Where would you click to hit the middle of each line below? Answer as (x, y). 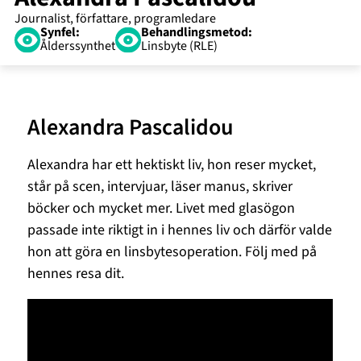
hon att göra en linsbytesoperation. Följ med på (172, 252)
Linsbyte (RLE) (180, 46)
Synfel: (60, 32)
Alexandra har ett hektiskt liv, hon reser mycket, (172, 165)
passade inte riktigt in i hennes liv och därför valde (180, 230)
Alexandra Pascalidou (131, 128)
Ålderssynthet (78, 46)
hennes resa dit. (76, 274)
